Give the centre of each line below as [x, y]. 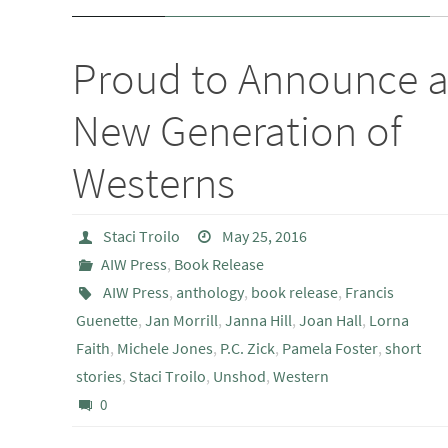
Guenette [107, 320]
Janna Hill [258, 320]
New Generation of [237, 130]
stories [99, 376]
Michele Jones [165, 348]
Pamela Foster [330, 348]
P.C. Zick [247, 348]
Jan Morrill [181, 320]
